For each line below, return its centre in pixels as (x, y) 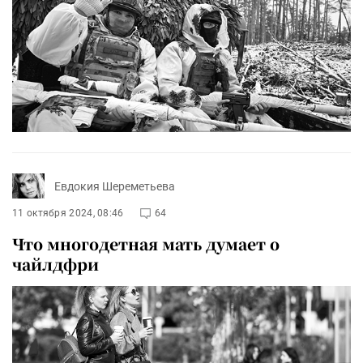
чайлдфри (56, 264)
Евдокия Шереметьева (115, 186)
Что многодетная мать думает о (146, 244)
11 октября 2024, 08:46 (68, 214)
